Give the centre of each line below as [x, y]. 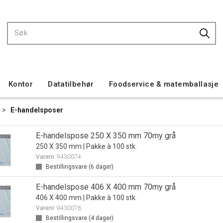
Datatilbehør [71, 84]
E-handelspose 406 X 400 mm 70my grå [106, 187]
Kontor [21, 84]
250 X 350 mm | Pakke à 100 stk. [86, 146]
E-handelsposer [37, 110]
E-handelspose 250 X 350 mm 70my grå [106, 136]
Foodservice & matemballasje [164, 84]
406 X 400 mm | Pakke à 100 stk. [86, 198]
